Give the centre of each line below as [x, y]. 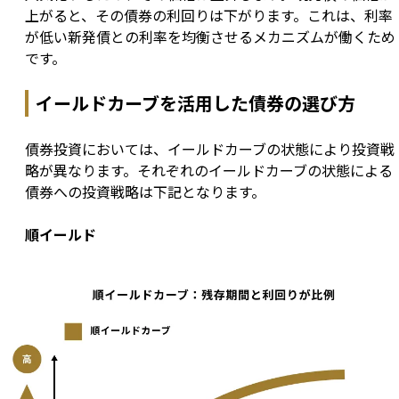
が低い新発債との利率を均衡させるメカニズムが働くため [210, 37]
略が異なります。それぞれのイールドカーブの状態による [209, 171]
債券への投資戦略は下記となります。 [145, 192]
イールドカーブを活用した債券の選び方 [195, 103]
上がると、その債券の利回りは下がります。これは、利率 [209, 16]
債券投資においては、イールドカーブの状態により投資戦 [210, 149]
